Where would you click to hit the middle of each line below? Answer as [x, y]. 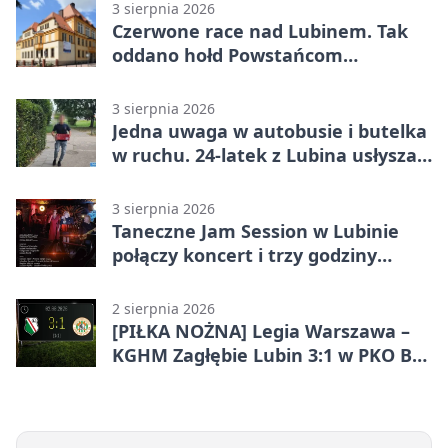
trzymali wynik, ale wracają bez [252, 402]
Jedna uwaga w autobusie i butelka [269, 130]
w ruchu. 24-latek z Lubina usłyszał [267, 154]
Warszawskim [173, 78]
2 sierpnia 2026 [163, 308]
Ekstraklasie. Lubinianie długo [246, 378]
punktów [152, 426]
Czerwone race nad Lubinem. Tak [260, 30]
